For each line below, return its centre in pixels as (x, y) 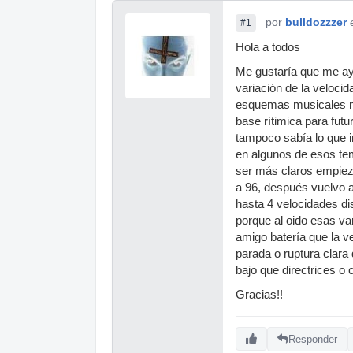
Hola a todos (268, 47)
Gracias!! (259, 295)
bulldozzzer (316, 22)
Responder (313, 339)
